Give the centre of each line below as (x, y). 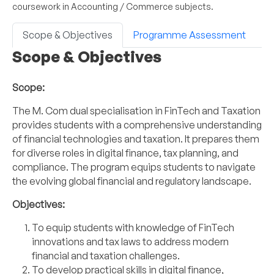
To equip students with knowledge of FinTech (133, 228)
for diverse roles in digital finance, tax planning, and (125, 153)
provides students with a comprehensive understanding (137, 125)
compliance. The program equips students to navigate (134, 167)
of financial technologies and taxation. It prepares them (136, 139)
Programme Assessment (190, 35)
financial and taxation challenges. (106, 256)
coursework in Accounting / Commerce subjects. (113, 7)
